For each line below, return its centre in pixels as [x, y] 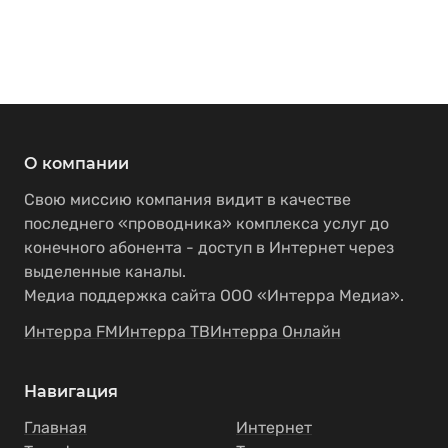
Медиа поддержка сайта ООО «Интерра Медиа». [214, 295]
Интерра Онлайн [275, 331]
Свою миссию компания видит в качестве [187, 199]
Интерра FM [71, 331]
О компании [76, 163]
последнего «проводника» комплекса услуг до [206, 223]
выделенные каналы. [105, 271]
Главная [55, 427]
